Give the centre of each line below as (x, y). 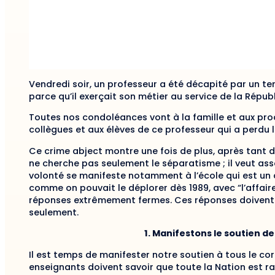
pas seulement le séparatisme (152, 163)
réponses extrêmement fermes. (102, 200)
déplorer (149, 188)
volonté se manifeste (79, 175)
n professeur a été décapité (165, 84)
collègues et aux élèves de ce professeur (122, 130)
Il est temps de (64, 254)
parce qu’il (54, 97)
